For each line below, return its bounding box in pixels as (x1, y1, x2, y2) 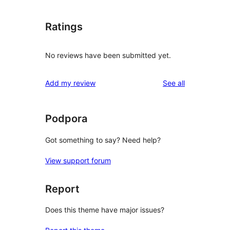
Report (45, 182, 80, 195)
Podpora (45, 112, 87, 125)
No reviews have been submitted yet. (45, 51, 171, 60)
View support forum (45, 156, 111, 165)
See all (163, 79, 185, 88)
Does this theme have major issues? (45, 205, 164, 215)
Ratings (45, 21, 83, 33)
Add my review (45, 79, 95, 88)
